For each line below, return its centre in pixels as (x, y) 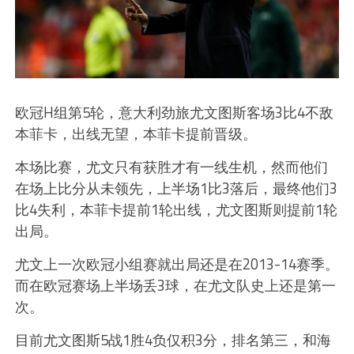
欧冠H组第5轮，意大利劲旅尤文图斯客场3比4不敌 (174, 112)
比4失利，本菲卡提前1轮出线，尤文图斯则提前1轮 (176, 209)
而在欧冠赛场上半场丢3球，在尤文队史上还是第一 (175, 285)
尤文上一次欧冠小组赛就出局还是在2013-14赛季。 (177, 264)
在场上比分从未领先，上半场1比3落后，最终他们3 (176, 188)
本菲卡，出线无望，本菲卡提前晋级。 (136, 133)
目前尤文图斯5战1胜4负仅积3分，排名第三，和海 (173, 339)
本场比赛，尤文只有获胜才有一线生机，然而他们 (171, 166)
